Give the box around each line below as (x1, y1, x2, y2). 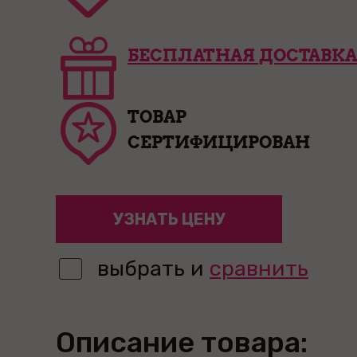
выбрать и (97, 256, 210, 281)
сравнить (210, 256, 308, 281)
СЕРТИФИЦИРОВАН (127, 132, 310, 152)
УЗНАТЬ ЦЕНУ (112, 210, 226, 229)
